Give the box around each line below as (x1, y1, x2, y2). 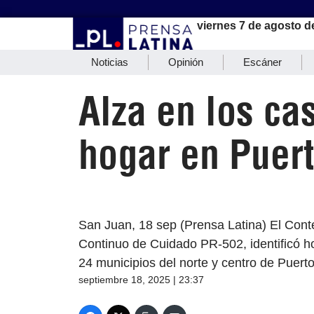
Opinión (168, 56, 203, 69)
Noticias (91, 56, 128, 69)
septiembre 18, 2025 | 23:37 (78, 274, 204, 286)
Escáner (243, 56, 282, 69)
